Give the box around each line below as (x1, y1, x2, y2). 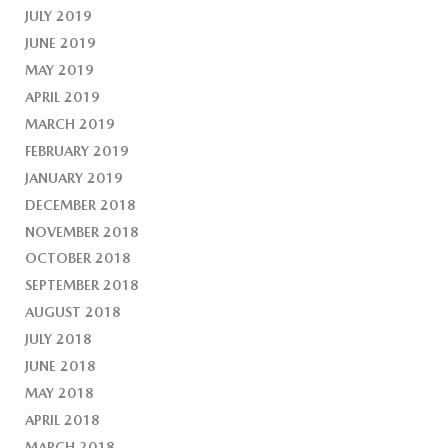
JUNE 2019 (25, 34, 97, 51)
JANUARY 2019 (25, 169, 124, 186)
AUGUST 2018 (25, 304, 122, 321)
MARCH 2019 (25, 115, 116, 132)
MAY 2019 (25, 61, 95, 78)
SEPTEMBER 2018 (25, 277, 140, 294)
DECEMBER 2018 (25, 196, 137, 213)
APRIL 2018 (25, 412, 101, 429)
